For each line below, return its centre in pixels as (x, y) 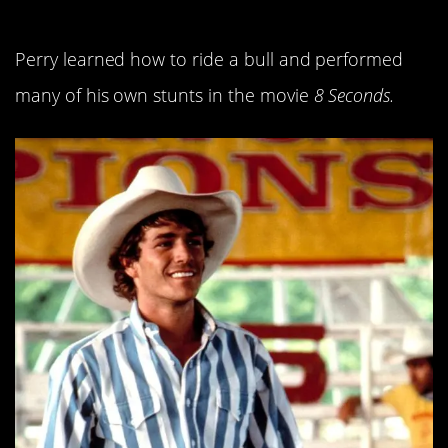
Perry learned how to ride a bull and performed (209, 58)
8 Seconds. (354, 94)
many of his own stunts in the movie (164, 94)
